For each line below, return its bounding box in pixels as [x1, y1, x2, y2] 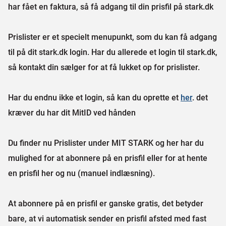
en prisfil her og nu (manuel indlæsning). [8, 168, 155, 178]
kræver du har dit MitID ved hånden [8, 107, 136, 118]
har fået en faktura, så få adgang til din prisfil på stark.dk [8, 2, 213, 12]
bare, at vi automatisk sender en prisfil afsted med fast [8, 213, 206, 223]
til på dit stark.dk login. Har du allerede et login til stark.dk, [8, 47, 217, 57]
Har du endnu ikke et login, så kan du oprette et [8, 92, 181, 102]
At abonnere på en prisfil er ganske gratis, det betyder [8, 198, 203, 208]
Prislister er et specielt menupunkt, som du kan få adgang [8, 32, 217, 42]
